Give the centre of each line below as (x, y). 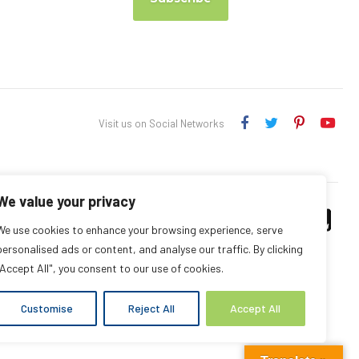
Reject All (151, 308)
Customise (46, 308)
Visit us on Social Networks (162, 124)
